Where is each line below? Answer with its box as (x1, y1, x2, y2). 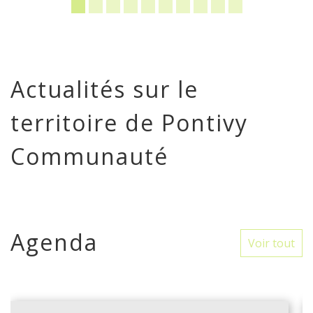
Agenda (10, 227, 98, 258)
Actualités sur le (10, 74, 198, 105)
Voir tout (248, 235, 295, 252)
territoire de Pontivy (10, 108, 248, 138)
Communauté (10, 141, 168, 172)
